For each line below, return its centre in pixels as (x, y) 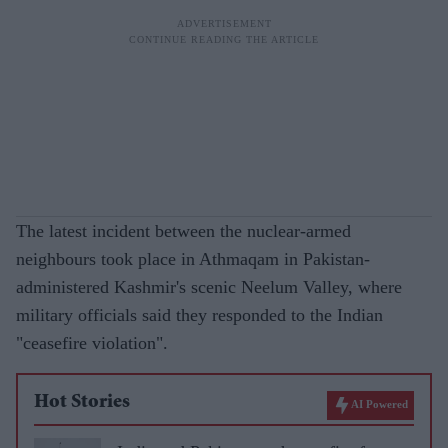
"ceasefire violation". (92, 343)
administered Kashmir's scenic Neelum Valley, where (209, 287)
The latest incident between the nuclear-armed (183, 231)
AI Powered (379, 404)
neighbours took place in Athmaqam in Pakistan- (193, 259)
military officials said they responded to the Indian (199, 315)
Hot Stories (82, 403)
